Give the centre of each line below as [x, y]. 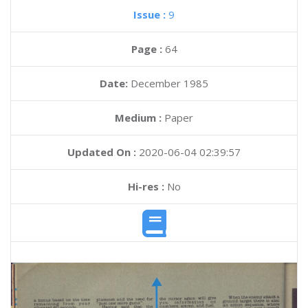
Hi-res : [146, 186]
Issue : [151, 14]
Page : [148, 49]
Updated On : [102, 152]
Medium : [138, 118]
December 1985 [169, 83]
